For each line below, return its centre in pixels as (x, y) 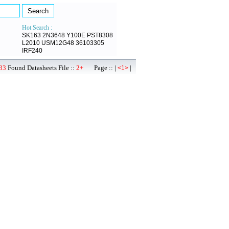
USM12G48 (58, 43)
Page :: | (100, 68)
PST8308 (100, 35)
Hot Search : (37, 28)
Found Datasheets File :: (41, 68)
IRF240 (32, 51)
